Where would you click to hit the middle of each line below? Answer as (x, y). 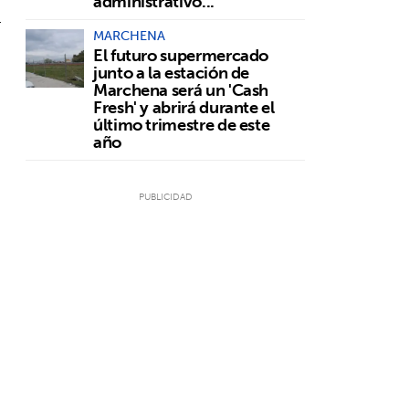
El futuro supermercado (181, 55)
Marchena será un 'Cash (181, 89)
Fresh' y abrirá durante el (184, 107)
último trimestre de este (182, 124)
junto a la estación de (172, 72)
